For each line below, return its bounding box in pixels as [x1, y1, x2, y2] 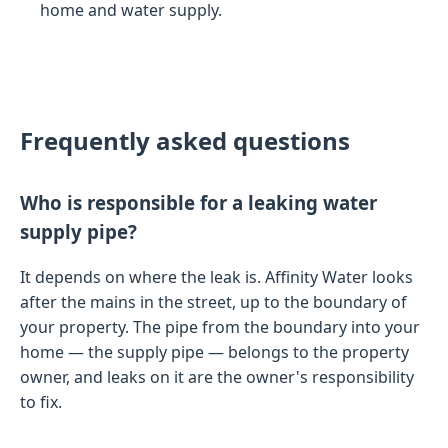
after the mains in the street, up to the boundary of [20, 290, 407, 313]
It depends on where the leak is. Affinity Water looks [20, 265, 413, 288]
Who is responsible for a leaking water [20, 190, 377, 216]
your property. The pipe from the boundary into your [20, 315, 420, 338]
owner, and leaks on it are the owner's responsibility [20, 365, 414, 388]
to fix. [20, 390, 62, 413]
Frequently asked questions [20, 124, 350, 158]
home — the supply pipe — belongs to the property [20, 340, 409, 363]
